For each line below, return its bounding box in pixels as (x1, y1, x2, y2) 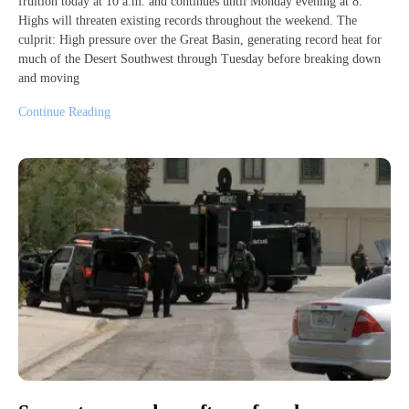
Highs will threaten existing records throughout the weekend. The (18, 13, 357, 27)
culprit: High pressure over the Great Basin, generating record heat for (18, 32, 382, 47)
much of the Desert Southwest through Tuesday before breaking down (18, 51, 381, 66)
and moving (18, 70, 79, 85)
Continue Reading (18, 104, 110, 119)
